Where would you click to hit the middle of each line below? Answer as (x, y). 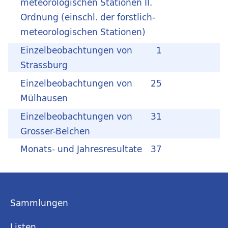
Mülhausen (44, 98)
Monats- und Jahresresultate (81, 149)
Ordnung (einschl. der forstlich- (88, 17)
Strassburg (44, 65)
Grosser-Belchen (55, 131)
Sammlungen (39, 203)
